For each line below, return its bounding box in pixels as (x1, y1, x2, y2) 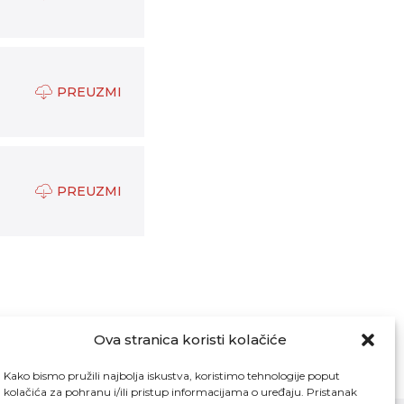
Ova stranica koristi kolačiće (94, 331, 287, 348)
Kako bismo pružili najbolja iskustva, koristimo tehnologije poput (4, 369, 340, 382)
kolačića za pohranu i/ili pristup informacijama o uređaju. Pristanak (4, 385, 357, 399)
